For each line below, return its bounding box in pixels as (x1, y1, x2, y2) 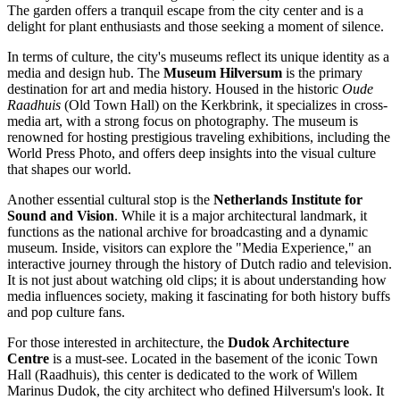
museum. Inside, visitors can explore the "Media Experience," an (7, 240, 371, 256)
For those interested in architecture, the (7, 335, 228, 351)
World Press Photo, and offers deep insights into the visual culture (7, 146, 376, 162)
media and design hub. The (7, 65, 163, 81)
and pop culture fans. (7, 304, 125, 321)
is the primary (282, 65, 362, 81)
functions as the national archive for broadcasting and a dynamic (7, 224, 368, 240)
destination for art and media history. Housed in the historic (7, 81, 342, 97)
